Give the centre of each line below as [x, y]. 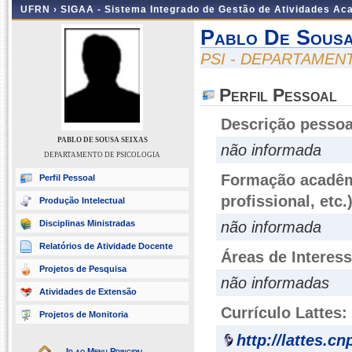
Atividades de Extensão [88, 291]
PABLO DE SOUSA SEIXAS [102, 140]
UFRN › [40, 9]
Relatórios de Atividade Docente [106, 246]
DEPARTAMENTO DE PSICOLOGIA [102, 155]
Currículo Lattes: [284, 313]
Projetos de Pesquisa [83, 269]
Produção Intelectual [82, 200]
